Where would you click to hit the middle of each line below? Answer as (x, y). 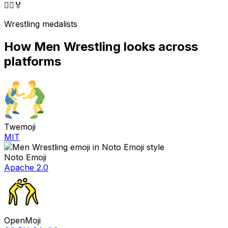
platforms (33, 62)
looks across (159, 47)
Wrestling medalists (41, 24)
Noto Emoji (25, 157)
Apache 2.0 (26, 167)
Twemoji (20, 126)
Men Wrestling (77, 47)
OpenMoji (22, 220)
